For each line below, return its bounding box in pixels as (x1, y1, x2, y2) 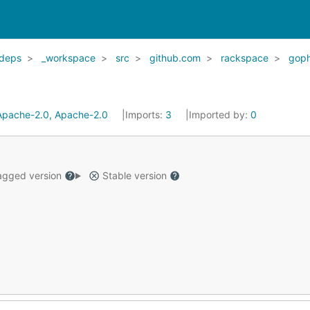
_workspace (42, 52, 95, 64)
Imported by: (189, 109, 250, 120)
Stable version (99, 170, 170, 181)
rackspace (221, 52, 268, 64)
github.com (149, 52, 201, 64)
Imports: (125, 109, 165, 120)
